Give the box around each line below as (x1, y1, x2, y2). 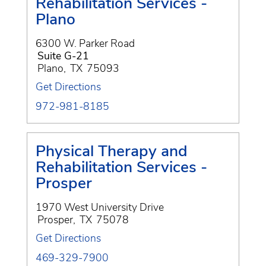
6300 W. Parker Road (36, 36, 135, 50)
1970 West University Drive (36, 199, 164, 214)
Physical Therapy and (36, 140, 188, 161)
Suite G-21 (37, 48, 89, 63)
